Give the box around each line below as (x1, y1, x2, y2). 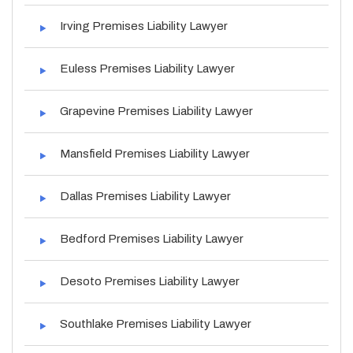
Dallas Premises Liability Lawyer (60, 189, 231, 203)
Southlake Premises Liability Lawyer (60, 317, 251, 330)
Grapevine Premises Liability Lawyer (60, 104, 253, 117)
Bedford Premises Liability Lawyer (60, 232, 243, 245)
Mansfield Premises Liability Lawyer (60, 147, 250, 160)
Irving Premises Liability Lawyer (60, 19, 228, 32)
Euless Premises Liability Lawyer (60, 61, 235, 75)
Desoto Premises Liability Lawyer (60, 274, 240, 288)
